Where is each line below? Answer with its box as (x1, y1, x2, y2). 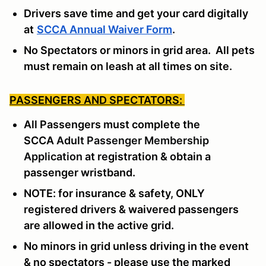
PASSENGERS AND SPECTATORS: (9, 93, 185, 106)
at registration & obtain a (83, 150, 211, 163)
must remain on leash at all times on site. (24, 59, 232, 72)
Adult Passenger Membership (56, 134, 209, 147)
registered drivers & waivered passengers (24, 202, 239, 216)
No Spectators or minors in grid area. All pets (24, 43, 255, 56)
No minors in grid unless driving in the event (24, 239, 249, 252)
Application (24, 150, 83, 163)
